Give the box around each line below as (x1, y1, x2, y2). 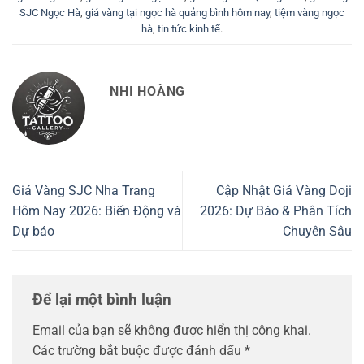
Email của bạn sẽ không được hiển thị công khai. (32, 322, 311, 338)
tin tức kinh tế (158, 23, 220, 36)
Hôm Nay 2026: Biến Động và (12, 202, 181, 219)
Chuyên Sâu (283, 223, 352, 239)
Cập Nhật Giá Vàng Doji (216, 182, 352, 198)
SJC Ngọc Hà (19, 6, 80, 19)
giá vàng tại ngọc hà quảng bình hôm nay (85, 6, 270, 19)
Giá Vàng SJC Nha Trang (12, 182, 155, 198)
